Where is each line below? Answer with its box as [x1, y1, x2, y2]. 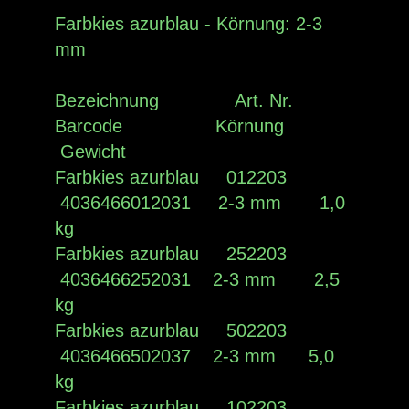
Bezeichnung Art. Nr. [55, 89, 304, 110]
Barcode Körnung [55, 115, 295, 136]
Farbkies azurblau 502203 [55, 320, 298, 341]
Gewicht [55, 141, 126, 162]
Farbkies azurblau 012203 [55, 166, 298, 187]
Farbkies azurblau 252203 [55, 243, 298, 264]
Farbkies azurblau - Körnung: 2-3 [55, 13, 322, 34]
